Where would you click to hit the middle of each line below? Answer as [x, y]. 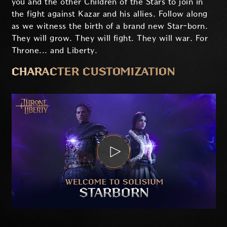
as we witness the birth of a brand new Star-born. [110, 26]
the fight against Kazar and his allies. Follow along [109, 14]
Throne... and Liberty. [54, 51]
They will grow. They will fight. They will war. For [109, 39]
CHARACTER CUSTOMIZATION [93, 72]
